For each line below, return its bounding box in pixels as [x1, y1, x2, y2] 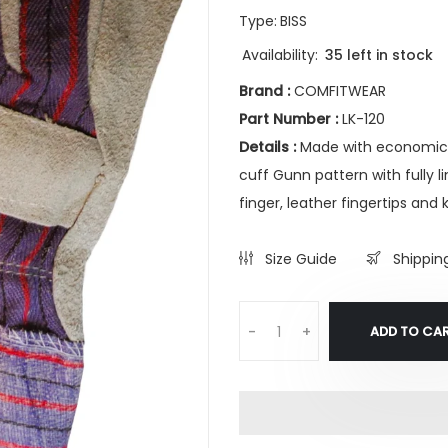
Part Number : [239, 109, 338, 129]
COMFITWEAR [290, 81, 386, 101]
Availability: [242, 45, 318, 65]
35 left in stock [325, 45, 433, 65]
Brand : [239, 81, 290, 101]
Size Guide [261, 249, 337, 269]
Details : [239, 137, 296, 157]
